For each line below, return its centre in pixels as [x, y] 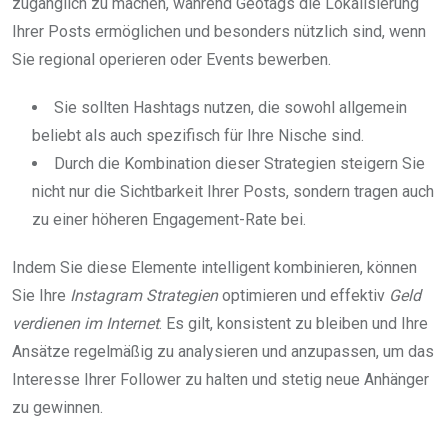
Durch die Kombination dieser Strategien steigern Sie [239, 163]
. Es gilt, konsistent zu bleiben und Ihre [293, 323]
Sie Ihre [41, 295]
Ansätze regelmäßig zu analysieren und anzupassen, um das [223, 351]
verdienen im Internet [85, 323]
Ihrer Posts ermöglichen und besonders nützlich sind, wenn [219, 31]
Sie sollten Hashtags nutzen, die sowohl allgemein [230, 107]
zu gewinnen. [57, 407]
